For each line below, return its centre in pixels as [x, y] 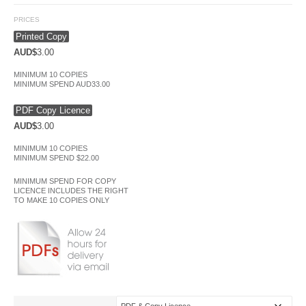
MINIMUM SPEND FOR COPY [65, 181]
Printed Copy [41, 37]
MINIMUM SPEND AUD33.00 [62, 84]
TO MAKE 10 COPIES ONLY [61, 200]
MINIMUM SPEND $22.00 [56, 158]
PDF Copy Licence [53, 111]
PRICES [27, 20]
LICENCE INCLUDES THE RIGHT [71, 191]
